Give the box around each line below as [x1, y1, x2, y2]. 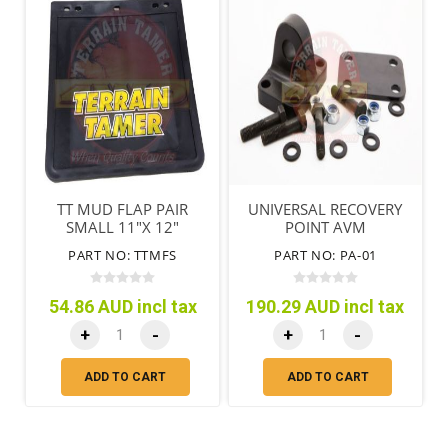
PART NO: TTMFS [67, 246, 178, 265]
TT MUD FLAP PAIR [57, 199, 188, 220]
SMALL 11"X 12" [66, 217, 179, 238]
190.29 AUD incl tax [246, 296, 405, 318]
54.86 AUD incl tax [48, 296, 197, 318]
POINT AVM [284, 217, 366, 238]
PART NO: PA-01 [273, 246, 378, 265]
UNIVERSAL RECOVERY [248, 199, 403, 220]
